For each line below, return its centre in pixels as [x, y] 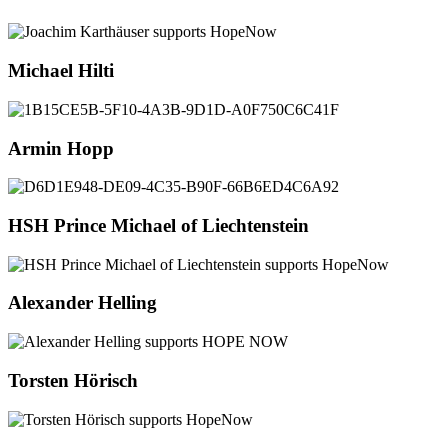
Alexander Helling [82, 303]
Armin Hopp [61, 148]
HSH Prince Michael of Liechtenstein [158, 225]
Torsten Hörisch [73, 380]
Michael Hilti [61, 71]
